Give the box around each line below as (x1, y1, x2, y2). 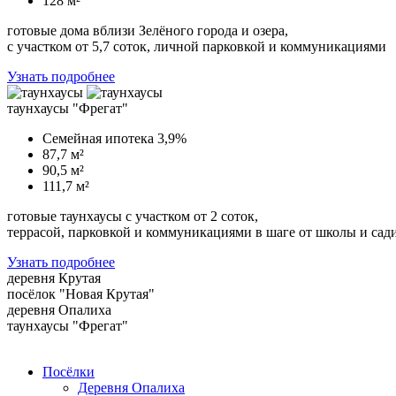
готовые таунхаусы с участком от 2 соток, (7, 209, 258, 224)
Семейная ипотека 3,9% (42, 131, 187, 146)
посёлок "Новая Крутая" (7, 286, 155, 301)
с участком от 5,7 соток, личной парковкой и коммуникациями (7, 39, 386, 54)
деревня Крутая (7, 270, 101, 286)
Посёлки (42, 364, 95, 379)
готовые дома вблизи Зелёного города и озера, (7, 23, 288, 38)
